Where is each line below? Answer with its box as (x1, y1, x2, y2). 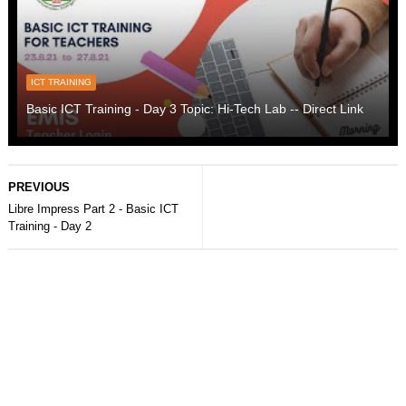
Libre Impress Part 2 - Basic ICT (7, 201, 179, 216)
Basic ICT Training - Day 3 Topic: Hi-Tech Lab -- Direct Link (25, 101, 363, 116)
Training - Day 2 (7, 218, 92, 233)
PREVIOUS (7, 179, 70, 194)
